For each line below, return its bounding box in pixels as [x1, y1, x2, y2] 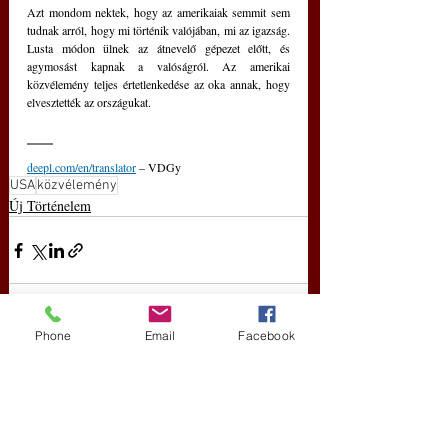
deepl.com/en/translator [27, 159, 136, 176]
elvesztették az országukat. [27, 94, 151, 111]
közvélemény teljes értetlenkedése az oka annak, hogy [27, 76, 290, 93]
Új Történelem [9, 196, 91, 216]
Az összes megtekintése [177, 354, 308, 374]
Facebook [238, 327, 295, 343]
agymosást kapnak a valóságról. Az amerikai [27, 58, 290, 75]
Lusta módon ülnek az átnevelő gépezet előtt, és [27, 40, 290, 57]
